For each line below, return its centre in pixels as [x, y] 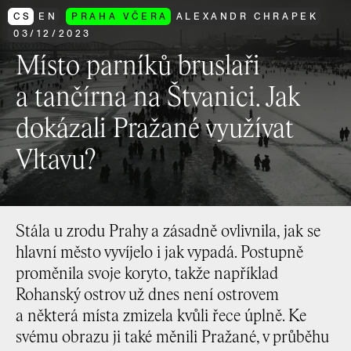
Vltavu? [56, 161]
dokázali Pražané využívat [155, 130]
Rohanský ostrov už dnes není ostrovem [147, 296]
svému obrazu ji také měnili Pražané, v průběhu [172, 338]
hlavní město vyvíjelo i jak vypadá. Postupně [159, 253]
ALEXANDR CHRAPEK [247, 16]
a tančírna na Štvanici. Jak [158, 99]
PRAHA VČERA [120, 16]
